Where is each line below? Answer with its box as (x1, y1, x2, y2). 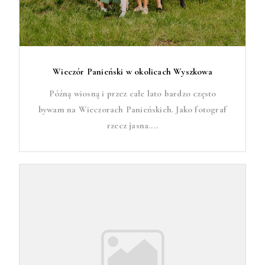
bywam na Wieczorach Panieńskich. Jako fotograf (38, 104, 227, 115)
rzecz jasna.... (107, 120, 158, 131)
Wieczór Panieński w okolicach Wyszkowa (53, 66, 212, 77)
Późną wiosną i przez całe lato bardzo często (49, 88, 216, 99)
